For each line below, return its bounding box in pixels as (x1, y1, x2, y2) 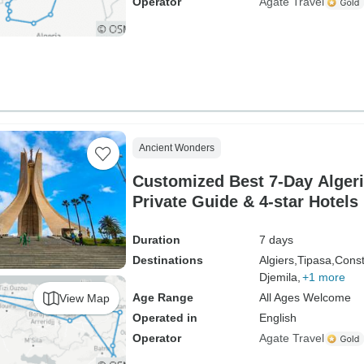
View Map (58, 291, 110, 305)
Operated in (132, 311, 197, 324)
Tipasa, (297, 253, 335, 266)
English (258, 311, 297, 324)
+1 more (301, 271, 345, 284)
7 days (258, 233, 293, 246)
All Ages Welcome (258, 291, 351, 304)
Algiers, (258, 253, 297, 266)
